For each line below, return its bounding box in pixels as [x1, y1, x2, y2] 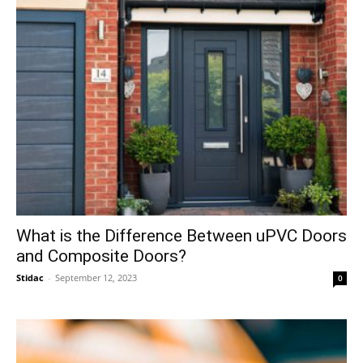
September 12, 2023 [55, 271, 137, 284]
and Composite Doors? [16, 246, 186, 267]
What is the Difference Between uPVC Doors [16, 226, 347, 246]
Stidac [16, 271, 44, 284]
